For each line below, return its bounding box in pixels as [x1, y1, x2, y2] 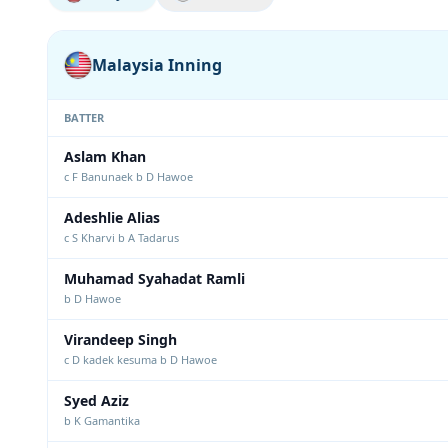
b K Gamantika [64, 413, 140, 428]
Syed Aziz [64, 391, 129, 410]
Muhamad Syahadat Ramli [64, 269, 245, 288]
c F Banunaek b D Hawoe [64, 169, 193, 184]
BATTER [64, 110, 105, 125]
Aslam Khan [64, 147, 146, 166]
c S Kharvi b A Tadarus [64, 230, 179, 245]
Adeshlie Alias [64, 208, 160, 227]
